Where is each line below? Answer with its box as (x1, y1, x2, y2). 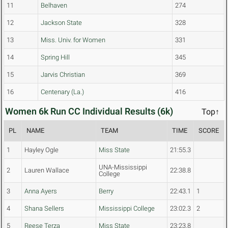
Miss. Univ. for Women (41, 36, 105, 44)
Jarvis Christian (41, 71, 85, 79)
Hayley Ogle (24, 146, 59, 154)
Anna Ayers (24, 187, 57, 195)
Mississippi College (99, 205, 155, 213)
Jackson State (41, 19, 82, 27)
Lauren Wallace (24, 166, 69, 175)
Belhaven (41, 2, 67, 10)
